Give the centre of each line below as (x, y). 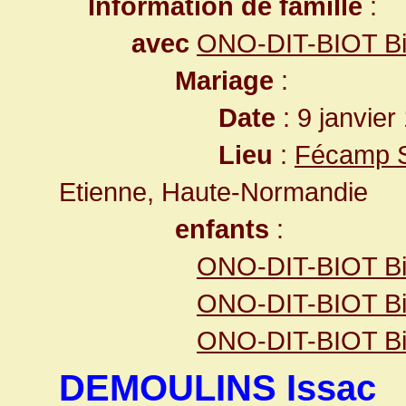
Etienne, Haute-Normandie (213, 192)
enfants (222, 229)
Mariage (224, 80)
